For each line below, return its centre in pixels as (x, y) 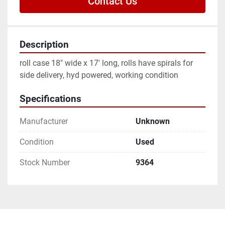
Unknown (153, 122)
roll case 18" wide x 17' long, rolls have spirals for (106, 63)
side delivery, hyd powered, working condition (99, 75)
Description (44, 45)
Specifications (50, 99)
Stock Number (45, 163)
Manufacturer (44, 122)
